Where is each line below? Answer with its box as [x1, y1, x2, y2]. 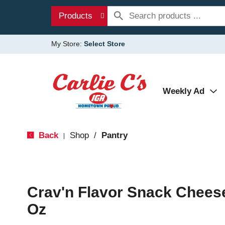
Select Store [84, 40, 125, 48]
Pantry [101, 131, 128, 140]
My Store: [51, 40, 84, 48]
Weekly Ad [163, 86, 204, 96]
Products [59, 11, 92, 21]
